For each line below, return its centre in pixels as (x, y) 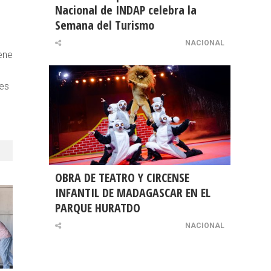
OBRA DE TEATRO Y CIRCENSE (122, 178)
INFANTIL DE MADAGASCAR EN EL (133, 193)
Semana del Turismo (105, 25)
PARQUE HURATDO (98, 208)
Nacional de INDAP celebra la (126, 10)
